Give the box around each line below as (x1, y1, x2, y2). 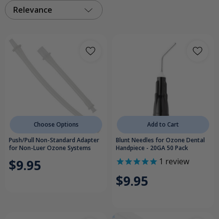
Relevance (13, 4, 52, 16)
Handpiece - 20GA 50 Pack (116, 144, 188, 153)
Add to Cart (147, 120, 179, 129)
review (163, 156, 189, 167)
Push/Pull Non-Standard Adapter (9, 136, 99, 145)
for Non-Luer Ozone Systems (9, 144, 91, 153)
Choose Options (33, 120, 79, 129)
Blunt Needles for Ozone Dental (116, 136, 205, 145)
